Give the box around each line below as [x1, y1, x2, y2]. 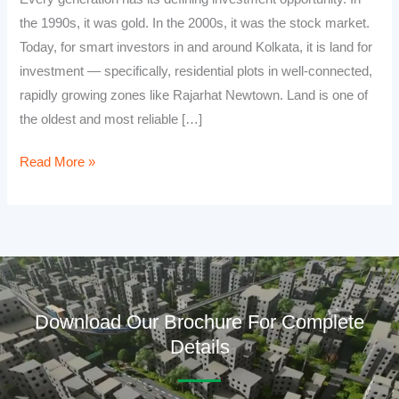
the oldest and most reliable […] [20, 111, 203, 126]
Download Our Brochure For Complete [35, 311, 364, 334]
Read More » [20, 155, 96, 170]
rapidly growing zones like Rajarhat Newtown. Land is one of [20, 87, 369, 102]
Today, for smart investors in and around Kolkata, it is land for [20, 39, 373, 54]
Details [169, 336, 230, 359]
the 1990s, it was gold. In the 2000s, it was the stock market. [20, 15, 370, 30]
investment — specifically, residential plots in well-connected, [20, 63, 373, 78]
